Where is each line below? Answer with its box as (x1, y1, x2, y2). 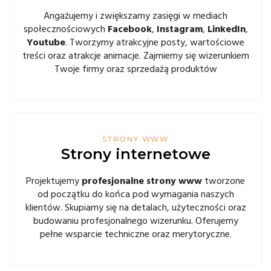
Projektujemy (26, 174, 82, 188)
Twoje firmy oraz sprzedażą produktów (54, 62, 217, 76)
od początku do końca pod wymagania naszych (37, 188, 234, 201)
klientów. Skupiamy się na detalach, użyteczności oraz (25, 201, 246, 214)
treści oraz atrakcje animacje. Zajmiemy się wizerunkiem (22, 49, 249, 62)
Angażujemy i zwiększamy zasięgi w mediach (44, 9, 227, 22)
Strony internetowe (60, 145, 211, 163)
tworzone (202, 174, 245, 188)
